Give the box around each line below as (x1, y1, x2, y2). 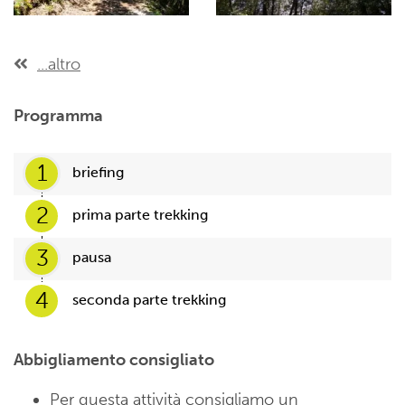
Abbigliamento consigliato (14, 349, 214, 370)
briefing (72, 163, 124, 181)
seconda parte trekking (72, 290, 226, 308)
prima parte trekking (72, 205, 208, 223)
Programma (14, 105, 103, 126)
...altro (37, 53, 80, 74)
